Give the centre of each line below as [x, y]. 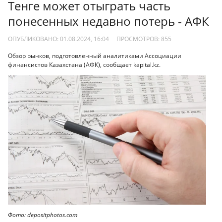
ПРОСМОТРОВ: [139, 39]
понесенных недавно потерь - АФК [109, 21]
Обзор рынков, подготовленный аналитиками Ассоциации [95, 56]
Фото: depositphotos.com [43, 215]
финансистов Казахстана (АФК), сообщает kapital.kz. [84, 65]
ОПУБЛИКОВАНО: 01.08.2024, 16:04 [58, 39]
